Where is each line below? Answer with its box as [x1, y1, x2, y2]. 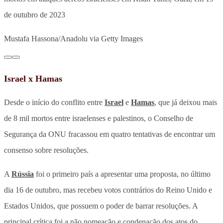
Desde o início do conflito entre [4, 98, 105, 107]
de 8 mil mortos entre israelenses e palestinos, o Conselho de [4, 113, 193, 122]
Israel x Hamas [4, 73, 62, 84]
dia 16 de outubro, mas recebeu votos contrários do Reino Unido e [4, 185, 212, 194]
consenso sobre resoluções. [4, 145, 89, 154]
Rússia [11, 169, 34, 178]
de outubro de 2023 [4, 10, 65, 19]
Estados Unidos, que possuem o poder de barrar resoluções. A [4, 201, 198, 210]
